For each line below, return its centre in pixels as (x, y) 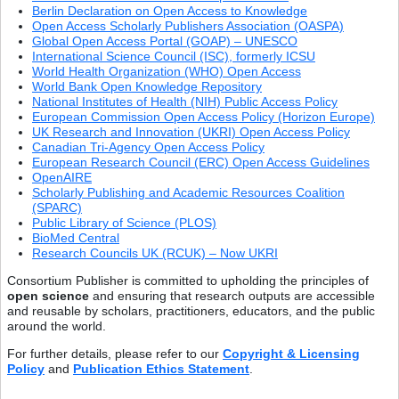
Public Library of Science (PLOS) (124, 222)
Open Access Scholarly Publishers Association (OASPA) (188, 25)
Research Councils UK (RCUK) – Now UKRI (155, 252)
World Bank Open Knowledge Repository (147, 86)
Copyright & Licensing (291, 353)
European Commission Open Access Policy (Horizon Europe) (204, 116)
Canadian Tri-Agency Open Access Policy (148, 147)
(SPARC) (57, 207)
